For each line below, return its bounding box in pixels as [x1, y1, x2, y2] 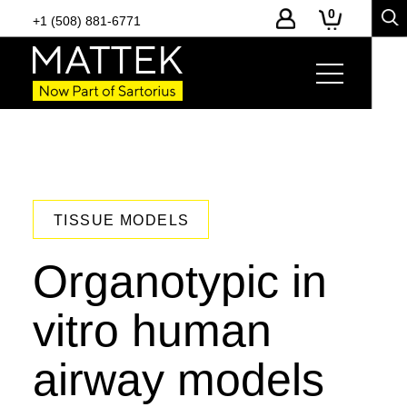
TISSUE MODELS [53, 213, 190, 228]
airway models [32, 354, 324, 405]
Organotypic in [32, 256, 327, 307]
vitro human [32, 305, 272, 356]
